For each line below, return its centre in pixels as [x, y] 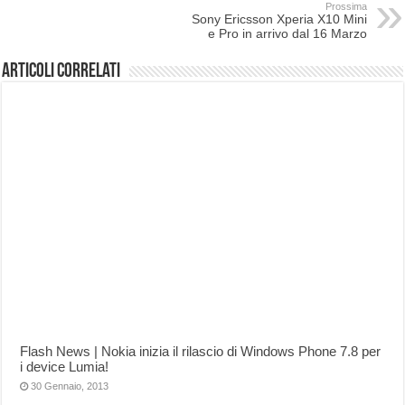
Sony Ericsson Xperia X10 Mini [279, 19]
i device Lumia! [65, 367]
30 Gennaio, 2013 [70, 386]
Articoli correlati [61, 72]
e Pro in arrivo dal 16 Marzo [287, 34]
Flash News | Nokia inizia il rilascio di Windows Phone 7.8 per [201, 352]
